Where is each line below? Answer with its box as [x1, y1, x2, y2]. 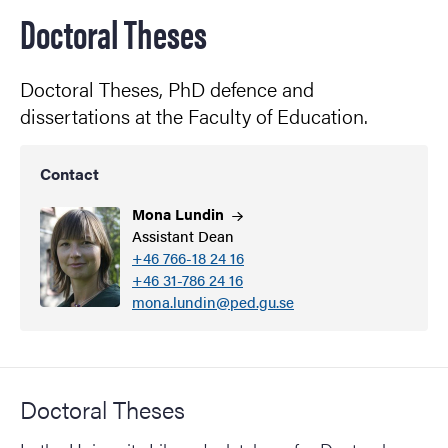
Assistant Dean [132, 225, 234, 247]
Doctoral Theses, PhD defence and [20, 74, 314, 104]
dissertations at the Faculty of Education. [20, 101, 368, 131]
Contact [40, 162, 99, 186]
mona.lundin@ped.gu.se [132, 291, 294, 313]
